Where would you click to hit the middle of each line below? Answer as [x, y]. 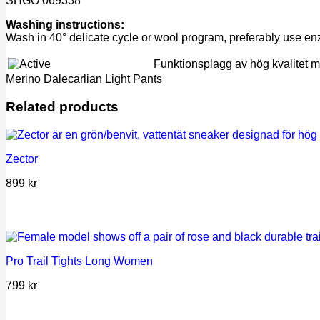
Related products [62, 107]
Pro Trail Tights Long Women [79, 261]
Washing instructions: [65, 25]
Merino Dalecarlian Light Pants [84, 79]
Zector [22, 159]
